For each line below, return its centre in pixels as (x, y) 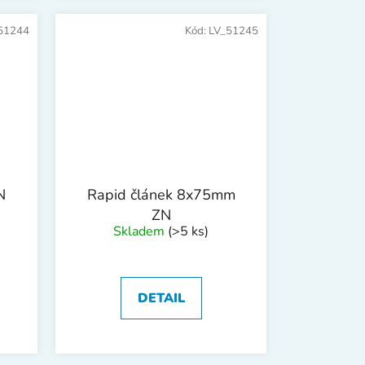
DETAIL (161, 299)
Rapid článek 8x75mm (161, 195)
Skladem (141, 232)
